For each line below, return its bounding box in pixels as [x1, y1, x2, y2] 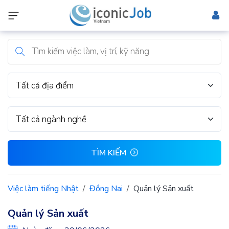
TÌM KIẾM [91, 147, 126, 158]
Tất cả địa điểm [15, 79, 74, 91]
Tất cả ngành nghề [15, 113, 86, 125]
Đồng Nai [89, 183, 123, 194]
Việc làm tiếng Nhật [8, 183, 79, 194]
